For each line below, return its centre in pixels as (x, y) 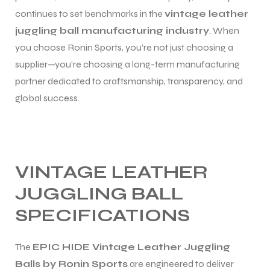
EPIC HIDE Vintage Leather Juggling (131, 246)
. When (224, 30)
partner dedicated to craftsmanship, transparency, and (129, 81)
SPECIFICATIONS (102, 215)
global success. (47, 98)
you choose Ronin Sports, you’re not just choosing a (124, 47)
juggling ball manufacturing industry (112, 30)
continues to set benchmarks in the (90, 13)
